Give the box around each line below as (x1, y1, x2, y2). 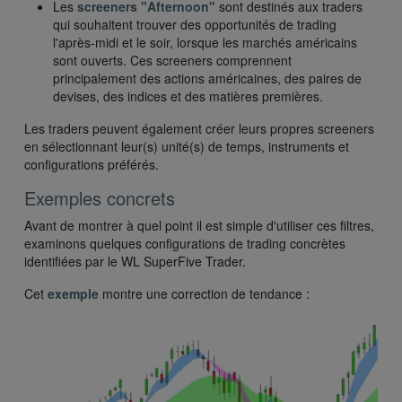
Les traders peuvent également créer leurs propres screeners (24, 119, 374, 138)
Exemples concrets (24, 185, 175, 212)
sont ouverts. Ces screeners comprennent (53, 51, 292, 70)
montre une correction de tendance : (102, 284, 310, 303)
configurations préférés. (24, 155, 159, 174)
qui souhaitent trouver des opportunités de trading (53, 15, 336, 34)
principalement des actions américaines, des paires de (53, 69, 362, 88)
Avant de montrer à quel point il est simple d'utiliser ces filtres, (24, 216, 374, 235)
